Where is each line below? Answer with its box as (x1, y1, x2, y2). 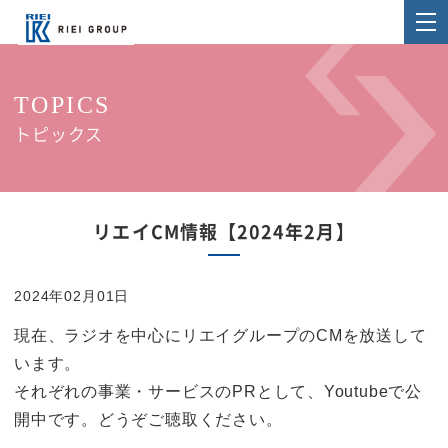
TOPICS (14, 92, 111, 118)
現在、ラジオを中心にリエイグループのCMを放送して (14, 327, 427, 344)
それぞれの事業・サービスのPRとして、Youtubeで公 (14, 383, 422, 400)
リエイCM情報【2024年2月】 (93, 223, 355, 241)
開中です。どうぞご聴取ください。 (14, 411, 283, 428)
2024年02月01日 (14, 288, 130, 304)
